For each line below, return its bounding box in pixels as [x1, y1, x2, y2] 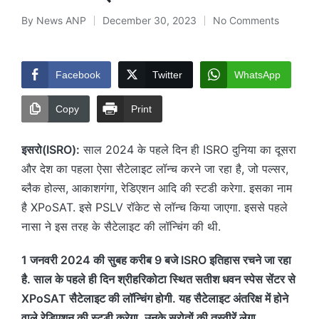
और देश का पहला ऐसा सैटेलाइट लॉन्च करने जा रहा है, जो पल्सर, [21, 161, 288, 176]
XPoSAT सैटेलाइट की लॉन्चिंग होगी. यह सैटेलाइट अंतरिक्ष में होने [21, 291, 288, 305]
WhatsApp [234, 68, 281, 80]
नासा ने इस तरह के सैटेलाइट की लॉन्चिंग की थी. [21, 219, 221, 234]
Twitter [152, 68, 182, 80]
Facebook [56, 68, 100, 80]
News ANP [36, 14, 86, 26]
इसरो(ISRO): [21, 142, 80, 157]
